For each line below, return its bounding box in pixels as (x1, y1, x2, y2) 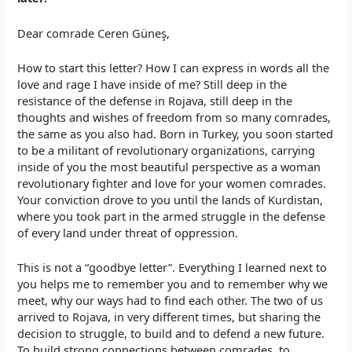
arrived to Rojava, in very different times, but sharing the (17, 309, 321, 325)
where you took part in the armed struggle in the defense (17, 207, 326, 224)
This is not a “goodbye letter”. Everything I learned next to (17, 259, 328, 276)
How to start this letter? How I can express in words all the (17, 59, 330, 75)
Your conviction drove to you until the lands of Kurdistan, (17, 191, 324, 207)
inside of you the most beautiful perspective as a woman (17, 158, 321, 174)
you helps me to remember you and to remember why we (17, 276, 328, 292)
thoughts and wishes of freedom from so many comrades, (17, 108, 332, 125)
